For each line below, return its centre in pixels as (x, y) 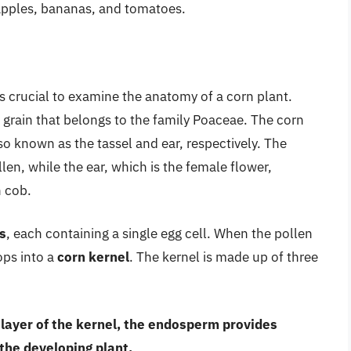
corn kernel (93, 257)
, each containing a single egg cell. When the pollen (159, 234)
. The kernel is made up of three (224, 257)
